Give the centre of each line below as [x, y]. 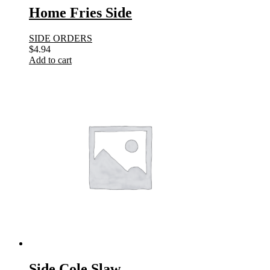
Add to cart [50, 60]
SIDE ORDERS [61, 38]
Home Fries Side [80, 12]
